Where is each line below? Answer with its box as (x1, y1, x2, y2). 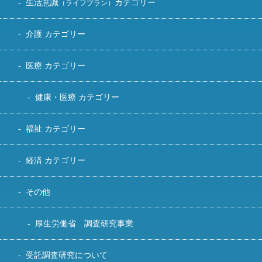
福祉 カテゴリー (26, 123, 85, 133)
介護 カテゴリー (26, 29, 85, 39)
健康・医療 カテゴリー (35, 92, 119, 102)
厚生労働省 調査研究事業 (35, 218, 133, 228)
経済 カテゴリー (26, 155, 85, 165)
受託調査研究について (26, 250, 108, 260)
